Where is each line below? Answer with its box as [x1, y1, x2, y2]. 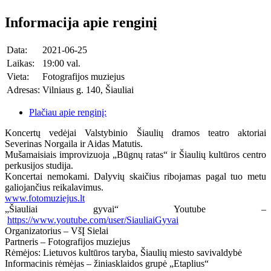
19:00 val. [42, 57, 80, 68]
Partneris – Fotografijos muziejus [5, 236, 130, 247]
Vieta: [7, 71, 29, 82]
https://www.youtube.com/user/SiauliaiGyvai [7, 214, 178, 225]
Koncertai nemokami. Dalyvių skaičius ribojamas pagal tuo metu [5, 171, 266, 181]
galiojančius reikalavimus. [5, 181, 103, 192]
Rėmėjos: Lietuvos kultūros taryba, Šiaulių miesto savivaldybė [5, 247, 242, 258]
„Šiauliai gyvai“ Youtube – [5, 203, 266, 214]
